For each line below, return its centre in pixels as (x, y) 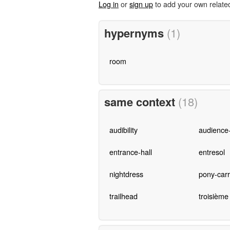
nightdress (126, 174)
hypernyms (135, 33)
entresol (212, 152)
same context (141, 102)
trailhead (123, 196)
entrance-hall (130, 152)
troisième (213, 196)
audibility (123, 130)
